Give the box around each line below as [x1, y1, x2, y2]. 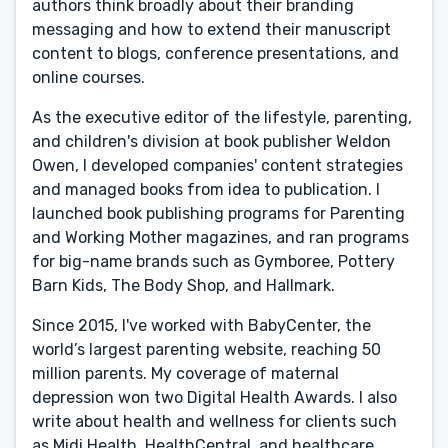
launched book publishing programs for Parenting [32, 204, 405, 223]
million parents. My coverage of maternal [32, 364, 339, 383]
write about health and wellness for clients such [32, 412, 397, 431]
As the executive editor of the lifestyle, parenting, [32, 108, 412, 127]
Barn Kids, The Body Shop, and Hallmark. [32, 276, 335, 295]
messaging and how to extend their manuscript [32, 20, 391, 39]
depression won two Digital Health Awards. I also [32, 388, 397, 407]
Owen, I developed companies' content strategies [32, 156, 403, 175]
